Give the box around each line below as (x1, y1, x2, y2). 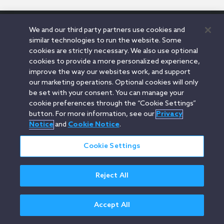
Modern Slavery (10, 41, 58, 48)
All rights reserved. (10, 60, 68, 67)
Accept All (93, 201, 130, 209)
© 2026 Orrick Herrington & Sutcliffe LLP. (10, 50, 136, 58)
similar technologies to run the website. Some (28, 36, 181, 45)
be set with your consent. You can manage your (28, 89, 184, 97)
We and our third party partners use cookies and (28, 26, 185, 34)
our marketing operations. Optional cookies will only (28, 78, 198, 87)
